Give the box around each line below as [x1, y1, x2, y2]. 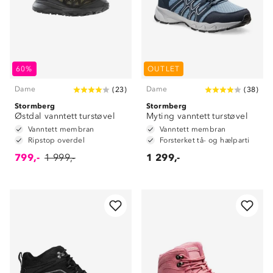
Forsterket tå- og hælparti [160, 136, 250, 144]
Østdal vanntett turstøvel [15, 111, 115, 121]
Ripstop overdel [28, 136, 85, 144]
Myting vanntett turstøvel [146, 111, 248, 121]
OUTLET [147, 65, 180, 73]
